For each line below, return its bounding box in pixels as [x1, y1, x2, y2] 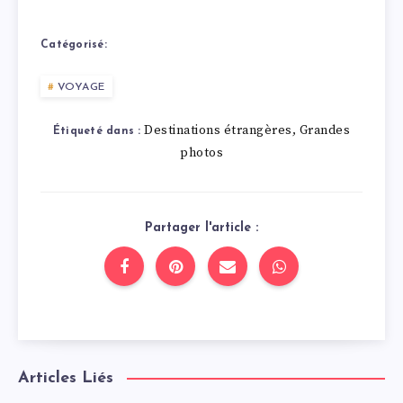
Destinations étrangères [144, 122, 292, 139]
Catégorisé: [40, 40, 107, 51]
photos [180, 145, 223, 162]
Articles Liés [18, 370, 113, 388]
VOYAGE [57, 82, 105, 94]
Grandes [299, 122, 351, 139]
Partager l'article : [145, 221, 258, 236]
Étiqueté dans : [52, 126, 141, 138]
